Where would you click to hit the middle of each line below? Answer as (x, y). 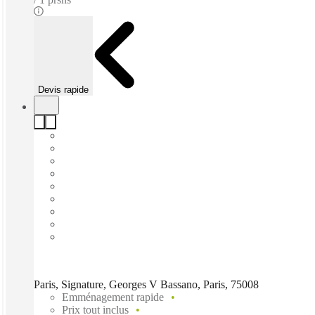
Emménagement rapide (113, 297)
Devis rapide (63, 89)
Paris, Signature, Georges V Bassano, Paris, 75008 (146, 284)
